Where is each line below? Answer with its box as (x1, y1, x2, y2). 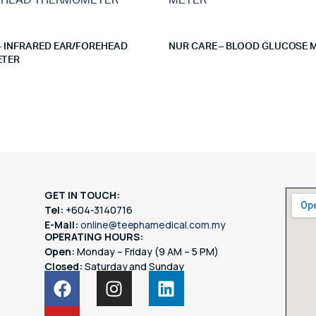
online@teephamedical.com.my (80, 218, 226, 231)
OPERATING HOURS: (44, 230, 143, 243)
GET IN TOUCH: (44, 188, 120, 202)
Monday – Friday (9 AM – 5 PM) (74, 245, 219, 258)
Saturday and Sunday (82, 260, 185, 273)
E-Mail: (44, 218, 78, 231)
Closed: (44, 260, 83, 273)
